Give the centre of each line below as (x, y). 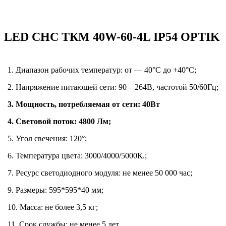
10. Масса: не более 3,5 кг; (53, 207)
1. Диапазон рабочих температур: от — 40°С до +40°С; (102, 70)
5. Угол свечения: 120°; (47, 139)
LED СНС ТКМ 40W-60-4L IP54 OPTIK (112, 37)
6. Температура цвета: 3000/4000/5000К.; (77, 156)
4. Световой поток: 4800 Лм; (59, 122)
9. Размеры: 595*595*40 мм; (55, 190)
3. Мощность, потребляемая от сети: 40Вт (84, 104)
